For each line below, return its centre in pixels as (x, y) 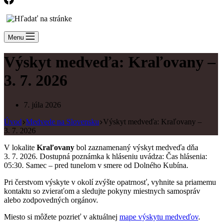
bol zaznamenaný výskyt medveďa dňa (136, 147)
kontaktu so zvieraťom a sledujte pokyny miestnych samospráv (102, 191)
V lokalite (20, 147)
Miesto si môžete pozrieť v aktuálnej (62, 217)
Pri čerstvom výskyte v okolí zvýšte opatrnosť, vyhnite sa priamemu (110, 182)
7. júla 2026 (42, 105)
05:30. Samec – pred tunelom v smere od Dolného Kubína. (96, 165)
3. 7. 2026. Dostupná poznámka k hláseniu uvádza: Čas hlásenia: (106, 156)
